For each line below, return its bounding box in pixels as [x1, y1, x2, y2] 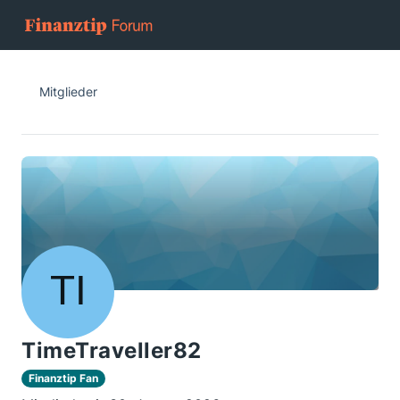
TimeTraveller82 [21, 337, 202, 363]
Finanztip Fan [29, 371, 98, 385]
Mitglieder [39, 84, 97, 99]
